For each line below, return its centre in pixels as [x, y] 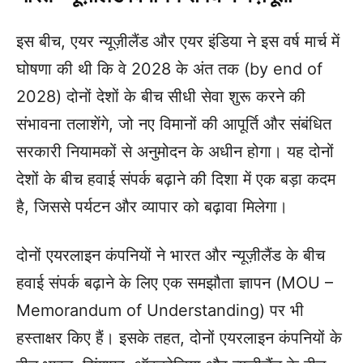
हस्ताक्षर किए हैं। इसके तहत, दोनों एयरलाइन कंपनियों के [179, 338]
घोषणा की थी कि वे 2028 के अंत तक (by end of [169, 69]
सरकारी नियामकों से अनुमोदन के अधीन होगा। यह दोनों [175, 152]
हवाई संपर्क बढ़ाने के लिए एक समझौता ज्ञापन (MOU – [175, 283]
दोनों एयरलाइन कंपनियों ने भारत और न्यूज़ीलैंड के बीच [171, 256]
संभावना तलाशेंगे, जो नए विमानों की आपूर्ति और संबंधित [174, 124]
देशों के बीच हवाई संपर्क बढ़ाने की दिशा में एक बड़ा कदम [176, 179]
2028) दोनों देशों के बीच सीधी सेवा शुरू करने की [161, 97]
